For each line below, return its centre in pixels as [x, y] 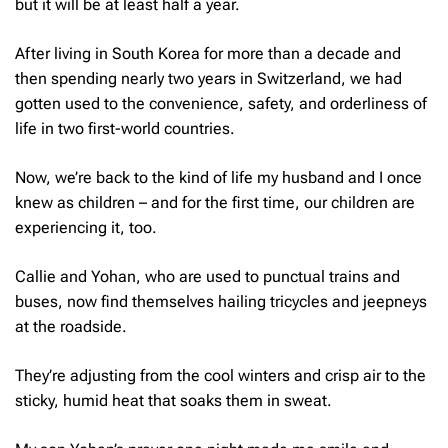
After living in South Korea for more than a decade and [208, 53]
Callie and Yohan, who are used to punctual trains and [207, 276]
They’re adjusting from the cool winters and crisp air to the [220, 375]
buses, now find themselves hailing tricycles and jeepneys [221, 301]
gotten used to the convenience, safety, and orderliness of [221, 103]
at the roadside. [73, 326]
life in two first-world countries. [127, 128]
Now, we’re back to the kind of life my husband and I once [218, 177]
